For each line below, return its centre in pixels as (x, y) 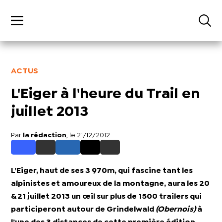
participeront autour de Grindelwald (83, 210)
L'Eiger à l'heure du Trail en (106, 95)
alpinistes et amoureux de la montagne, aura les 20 (111, 184)
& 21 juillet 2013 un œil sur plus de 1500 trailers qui (107, 197)
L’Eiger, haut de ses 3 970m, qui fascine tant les (102, 171)
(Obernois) (176, 210)
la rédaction (45, 136)
